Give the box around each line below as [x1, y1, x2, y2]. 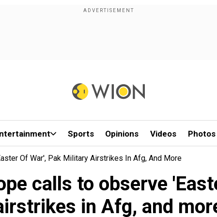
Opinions [105, 129, 139, 139]
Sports [67, 129, 94, 139]
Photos [187, 129, 216, 139]
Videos [150, 129, 177, 139]
